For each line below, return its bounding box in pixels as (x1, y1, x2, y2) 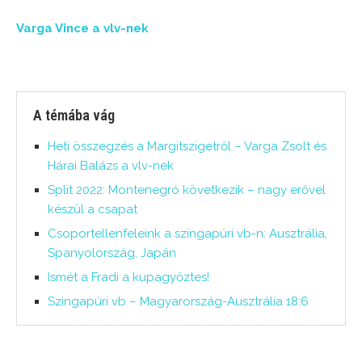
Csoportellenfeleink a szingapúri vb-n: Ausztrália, (48, 226, 327, 242)
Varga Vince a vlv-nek (16, 21, 149, 36)
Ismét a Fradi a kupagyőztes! (48, 270, 209, 285)
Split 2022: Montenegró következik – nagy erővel (48, 183, 326, 198)
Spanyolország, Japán (48, 246, 176, 261)
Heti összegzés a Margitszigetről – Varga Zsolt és (48, 139, 326, 154)
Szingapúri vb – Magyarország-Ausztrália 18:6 (48, 294, 309, 309)
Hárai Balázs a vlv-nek (48, 158, 174, 174)
